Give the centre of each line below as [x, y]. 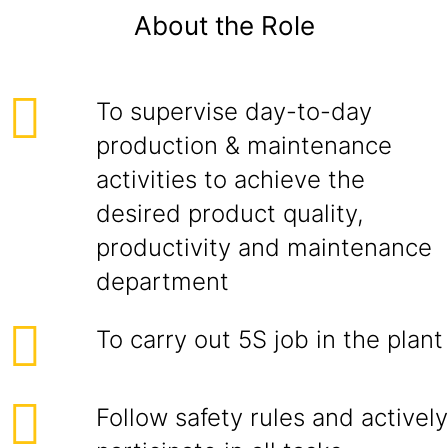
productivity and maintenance [264, 247]
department [162, 281]
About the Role [224, 25]
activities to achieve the [230, 179]
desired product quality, [230, 213]
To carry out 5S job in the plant [269, 339]
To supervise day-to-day [234, 111]
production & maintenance [244, 145]
